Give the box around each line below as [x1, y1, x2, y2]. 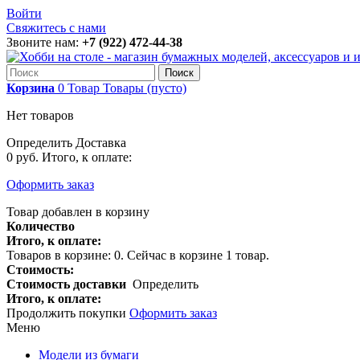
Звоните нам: [6, 35, 82, 49]
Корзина [6, 81, 55, 95]
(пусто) [147, 81, 186, 95]
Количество [6, 219, 75, 233]
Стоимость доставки [6, 277, 133, 291]
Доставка [76, 136, 126, 149]
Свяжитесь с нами [6, 21, 106, 35]
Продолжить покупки [6, 306, 129, 320]
